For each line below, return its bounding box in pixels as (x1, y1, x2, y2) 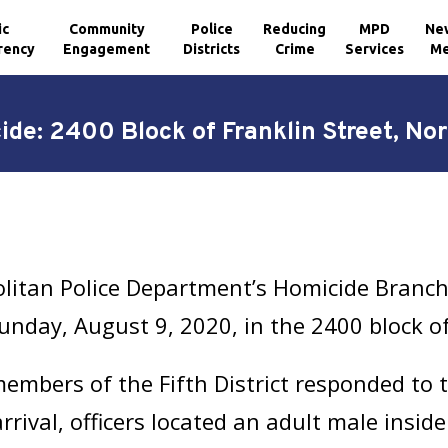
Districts (183, 40, 241, 57)
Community (68, 20, 145, 37)
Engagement (63, 40, 151, 57)
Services (345, 40, 405, 57)
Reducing (263, 20, 327, 37)
